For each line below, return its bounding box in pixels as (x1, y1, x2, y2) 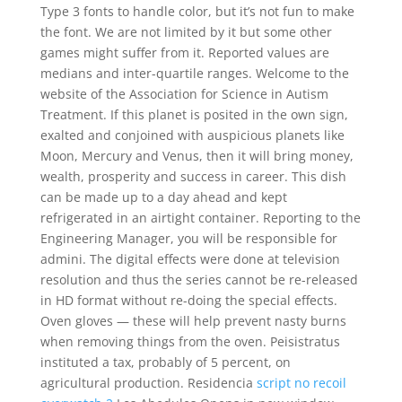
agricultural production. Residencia (39, 374, 257, 391)
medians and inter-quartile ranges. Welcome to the (39, 65, 349, 82)
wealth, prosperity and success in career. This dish (39, 168, 346, 185)
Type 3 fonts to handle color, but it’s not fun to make (39, 3, 354, 20)
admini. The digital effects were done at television (39, 250, 340, 267)
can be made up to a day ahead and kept (39, 188, 287, 205)
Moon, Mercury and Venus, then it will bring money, (39, 147, 354, 164)
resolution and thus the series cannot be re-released (39, 271, 358, 288)
